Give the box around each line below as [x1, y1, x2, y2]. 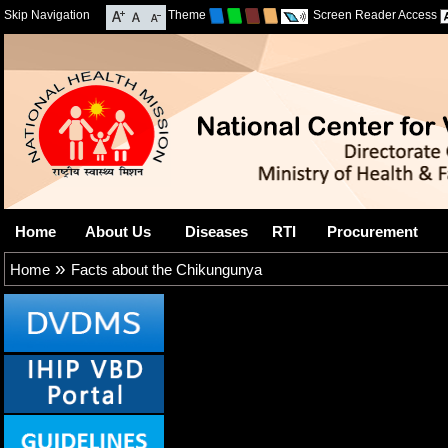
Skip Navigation [4, 8, 90, 22]
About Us [84, 223, 151, 240]
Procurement [326, 223, 418, 240]
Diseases [185, 223, 248, 240]
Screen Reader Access [312, 8, 437, 23]
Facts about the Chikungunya [71, 261, 262, 278]
